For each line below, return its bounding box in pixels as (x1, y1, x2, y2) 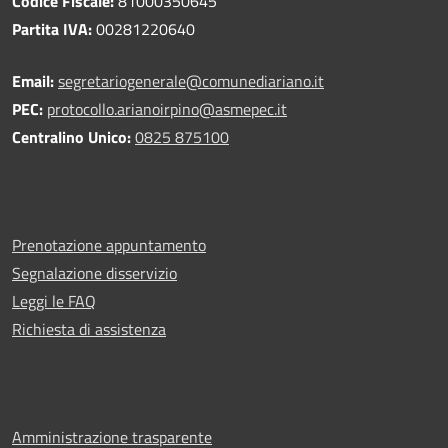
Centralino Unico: (12, 124, 135, 149)
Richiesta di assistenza (12, 316, 166, 341)
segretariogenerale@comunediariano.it (58, 68, 324, 93)
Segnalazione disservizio (12, 260, 177, 285)
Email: (12, 68, 58, 93)
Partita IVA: (12, 16, 92, 41)
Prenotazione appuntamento (12, 232, 206, 257)
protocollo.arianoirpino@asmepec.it (47, 96, 287, 121)
